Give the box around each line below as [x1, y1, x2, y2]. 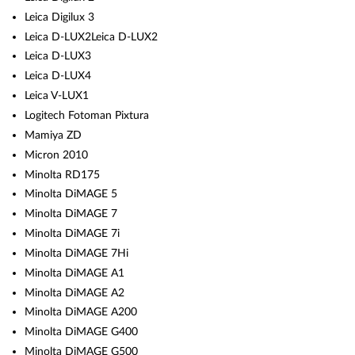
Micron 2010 [25, 148, 89, 161]
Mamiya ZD [25, 128, 82, 141]
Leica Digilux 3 [25, 10, 95, 23]
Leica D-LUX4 [25, 70, 92, 82]
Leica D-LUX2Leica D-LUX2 [25, 30, 158, 43]
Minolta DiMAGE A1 [25, 266, 125, 279]
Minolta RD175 [25, 168, 101, 181]
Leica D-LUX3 [25, 50, 92, 63]
